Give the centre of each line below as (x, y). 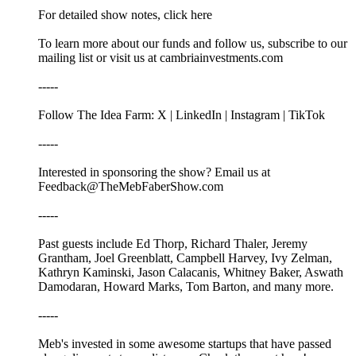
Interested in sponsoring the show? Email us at (154, 172)
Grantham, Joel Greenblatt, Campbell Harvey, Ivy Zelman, (185, 257)
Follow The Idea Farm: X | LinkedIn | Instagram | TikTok (182, 114)
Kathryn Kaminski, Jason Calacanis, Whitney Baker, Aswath (191, 272)
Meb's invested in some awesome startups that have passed (185, 343)
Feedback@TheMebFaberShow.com (131, 186)
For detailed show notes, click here (125, 14)
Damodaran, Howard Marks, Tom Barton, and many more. (186, 286)
